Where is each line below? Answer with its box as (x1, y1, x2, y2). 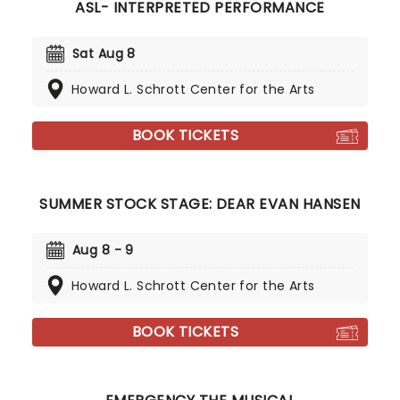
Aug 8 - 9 (72, 241, 134, 259)
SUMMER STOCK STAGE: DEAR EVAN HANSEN (39, 194, 361, 214)
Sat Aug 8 (72, 45, 136, 62)
